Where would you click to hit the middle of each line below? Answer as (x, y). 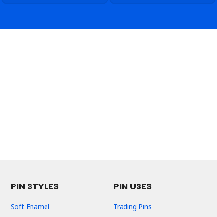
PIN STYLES (35, 186)
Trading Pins (132, 207)
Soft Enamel (30, 207)
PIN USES (132, 186)
